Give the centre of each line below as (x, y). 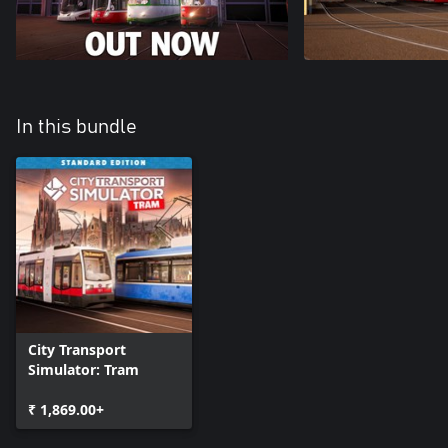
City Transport (77, 349)
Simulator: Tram (83, 369)
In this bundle (76, 127)
